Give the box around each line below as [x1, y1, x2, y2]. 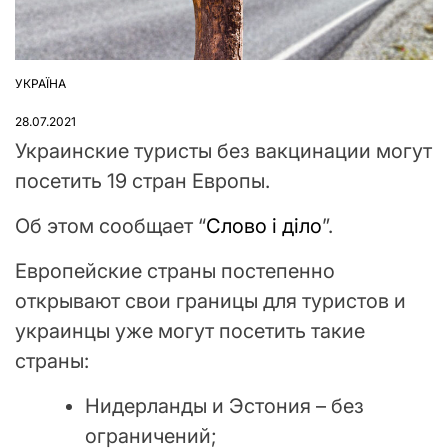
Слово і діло [206, 213, 322, 238]
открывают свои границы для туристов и [15, 288, 406, 313]
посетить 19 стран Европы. [15, 168, 270, 193]
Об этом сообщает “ [15, 213, 206, 238]
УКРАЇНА [15, 75, 66, 91]
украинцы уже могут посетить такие [15, 318, 365, 343]
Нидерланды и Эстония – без [85, 393, 364, 418]
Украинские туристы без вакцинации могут [15, 138, 432, 163]
